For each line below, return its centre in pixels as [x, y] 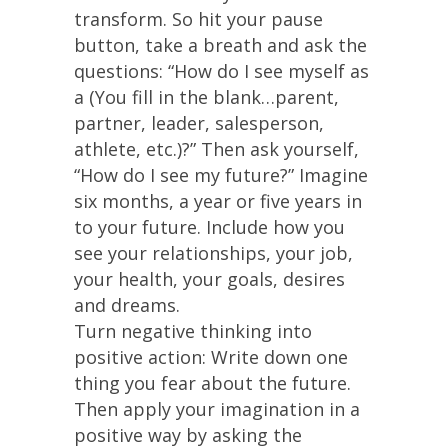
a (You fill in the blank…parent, [206, 97]
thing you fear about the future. [212, 383]
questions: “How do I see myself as [221, 71]
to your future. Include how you [209, 227]
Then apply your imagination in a [217, 409]
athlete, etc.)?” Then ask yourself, [216, 149]
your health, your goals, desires [209, 279]
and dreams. [127, 305]
